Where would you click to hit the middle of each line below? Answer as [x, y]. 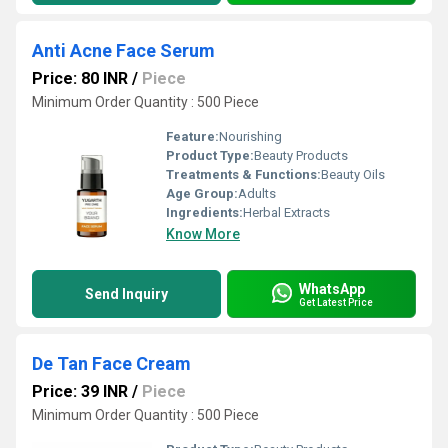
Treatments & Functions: [243, 174]
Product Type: [210, 155]
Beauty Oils [353, 174]
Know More [203, 234]
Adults [257, 193]
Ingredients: [204, 212]
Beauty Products [301, 155]
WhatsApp [332, 288]
